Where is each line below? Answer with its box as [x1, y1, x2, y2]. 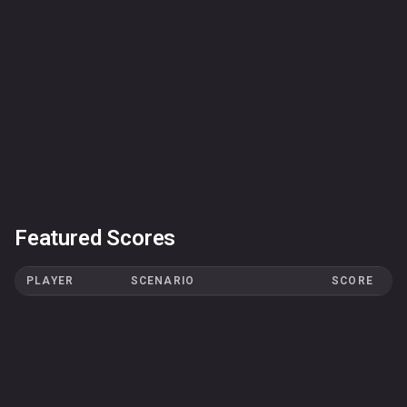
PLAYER [26, 273, 74, 287]
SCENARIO [130, 273, 195, 287]
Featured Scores [15, 225, 176, 251]
